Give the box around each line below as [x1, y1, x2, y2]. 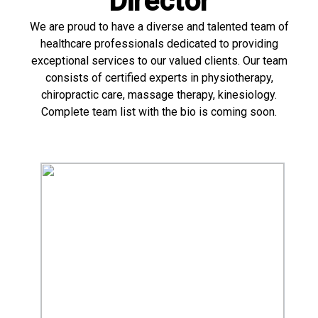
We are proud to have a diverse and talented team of [29, 20, 289, 34]
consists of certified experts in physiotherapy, [45, 71, 273, 85]
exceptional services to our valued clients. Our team [31, 54, 287, 68]
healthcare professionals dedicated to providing [40, 37, 278, 51]
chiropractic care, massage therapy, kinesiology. [41, 88, 277, 102]
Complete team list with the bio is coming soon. [41, 105, 277, 119]
